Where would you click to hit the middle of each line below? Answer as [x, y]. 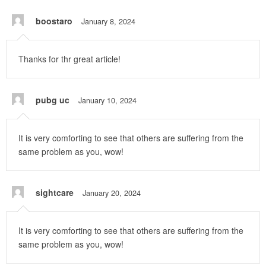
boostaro [54, 21]
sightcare [55, 193]
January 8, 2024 [108, 22]
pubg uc [53, 100]
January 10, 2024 [107, 101]
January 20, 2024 [112, 193]
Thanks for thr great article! [69, 59]
